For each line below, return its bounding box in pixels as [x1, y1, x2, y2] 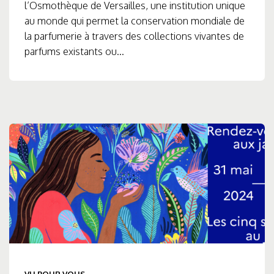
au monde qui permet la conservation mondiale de [24, 15, 245, 28]
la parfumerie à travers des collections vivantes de [24, 30, 244, 43]
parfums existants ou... [24, 45, 124, 58]
